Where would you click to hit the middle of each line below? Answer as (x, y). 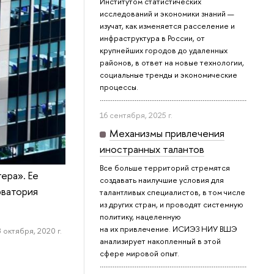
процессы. (119, 87)
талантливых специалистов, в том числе (173, 192)
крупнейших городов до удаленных (164, 50)
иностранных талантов (152, 149)
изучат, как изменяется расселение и (168, 26)
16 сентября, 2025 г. (136, 115)
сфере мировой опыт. (140, 254)
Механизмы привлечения (167, 133)
